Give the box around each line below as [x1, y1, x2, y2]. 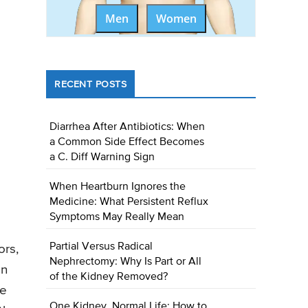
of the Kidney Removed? [49, 272, 168, 283]
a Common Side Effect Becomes [49, 137, 205, 148]
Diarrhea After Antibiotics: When [49, 122, 206, 133]
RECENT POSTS [54, 80, 127, 90]
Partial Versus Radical [49, 241, 153, 253]
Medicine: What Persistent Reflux [49, 197, 209, 208]
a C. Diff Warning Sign [49, 152, 155, 164]
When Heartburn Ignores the [49, 181, 186, 193]
